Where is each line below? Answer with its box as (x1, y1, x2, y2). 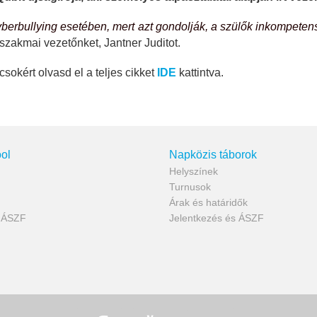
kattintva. (179, 67, 224, 79)
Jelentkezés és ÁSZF (169, 212, 264, 224)
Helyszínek (169, 166, 218, 178)
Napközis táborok (169, 149, 257, 161)
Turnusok (169, 181, 211, 193)
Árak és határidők (169, 197, 248, 209)
